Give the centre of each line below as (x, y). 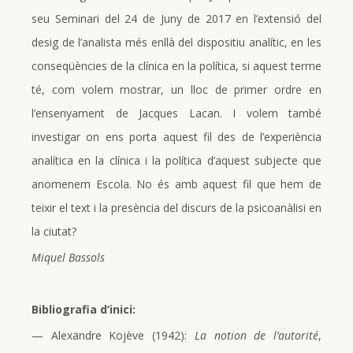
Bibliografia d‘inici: (84, 309)
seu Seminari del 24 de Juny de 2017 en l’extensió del (176, 18)
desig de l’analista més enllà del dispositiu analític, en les (176, 42)
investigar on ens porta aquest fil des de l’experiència (176, 136)
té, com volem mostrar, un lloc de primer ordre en (176, 89)
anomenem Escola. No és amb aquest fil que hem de (176, 184)
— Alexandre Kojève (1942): (113, 335)
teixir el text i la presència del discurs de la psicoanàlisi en (176, 207)
